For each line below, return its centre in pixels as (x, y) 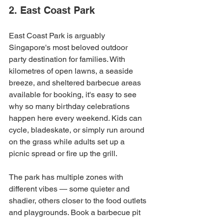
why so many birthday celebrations (70, 106)
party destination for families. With (68, 59)
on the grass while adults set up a (68, 142)
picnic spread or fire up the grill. (63, 153)
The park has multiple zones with (67, 177)
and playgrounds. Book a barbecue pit (76, 212)
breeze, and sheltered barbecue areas (76, 83)
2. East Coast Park (52, 10)
